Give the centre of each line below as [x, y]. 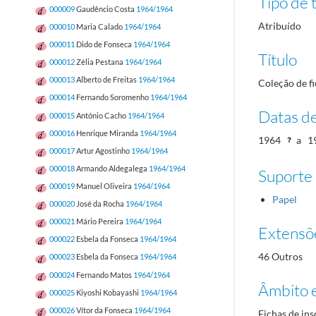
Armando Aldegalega [112, 169]
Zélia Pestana [100, 62]
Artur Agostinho [103, 150]
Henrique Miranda [107, 133]
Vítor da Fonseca [104, 310]
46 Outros [280, 256]
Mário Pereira [100, 221]
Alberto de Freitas [107, 80]
